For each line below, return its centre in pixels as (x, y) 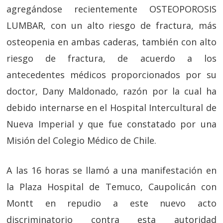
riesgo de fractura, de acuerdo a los (111, 58)
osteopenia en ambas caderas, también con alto (111, 42)
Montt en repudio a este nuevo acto (111, 203)
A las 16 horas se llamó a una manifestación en (111, 170)
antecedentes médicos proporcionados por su (111, 75)
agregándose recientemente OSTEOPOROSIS (111, 9)
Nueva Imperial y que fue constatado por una (111, 124)
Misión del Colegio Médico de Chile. (82, 140)
